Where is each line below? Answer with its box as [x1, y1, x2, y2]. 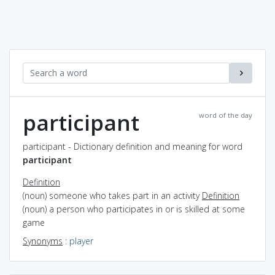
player [69, 234, 93, 247]
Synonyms [23, 234, 63, 247]
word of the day [199, 110, 252, 120]
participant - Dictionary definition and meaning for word [23, 140, 242, 152]
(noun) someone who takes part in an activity [23, 189, 202, 201]
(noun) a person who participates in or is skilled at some [23, 203, 245, 215]
